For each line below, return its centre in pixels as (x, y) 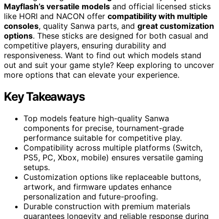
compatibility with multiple (158, 16)
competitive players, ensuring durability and (85, 45)
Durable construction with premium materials (107, 206)
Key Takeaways (44, 96)
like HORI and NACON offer (56, 16)
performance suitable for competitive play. (103, 138)
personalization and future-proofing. (91, 196)
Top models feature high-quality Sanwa (96, 118)
